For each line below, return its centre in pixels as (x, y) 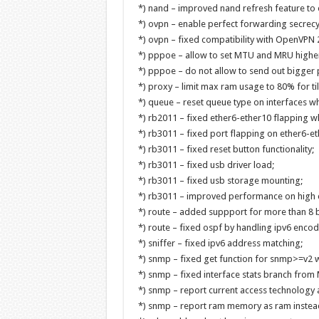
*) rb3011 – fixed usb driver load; (206, 165)
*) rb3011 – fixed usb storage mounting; (220, 181)
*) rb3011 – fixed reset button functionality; (226, 149)
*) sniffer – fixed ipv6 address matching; (220, 243)
